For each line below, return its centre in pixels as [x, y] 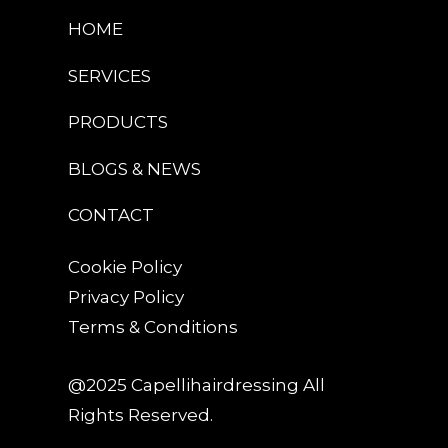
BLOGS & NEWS [134, 168]
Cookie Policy [125, 266]
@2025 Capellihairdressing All [196, 385]
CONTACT [111, 215]
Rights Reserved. [140, 415]
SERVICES [109, 75]
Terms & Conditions [153, 326]
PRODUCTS [118, 122]
